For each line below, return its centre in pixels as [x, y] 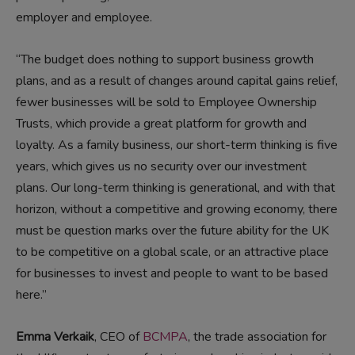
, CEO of [118, 337]
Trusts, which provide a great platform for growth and [161, 124]
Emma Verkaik [55, 337]
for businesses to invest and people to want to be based [172, 274]
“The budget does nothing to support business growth [165, 60]
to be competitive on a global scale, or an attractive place [172, 252]
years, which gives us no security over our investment [161, 167]
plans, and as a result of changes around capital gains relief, [177, 81]
